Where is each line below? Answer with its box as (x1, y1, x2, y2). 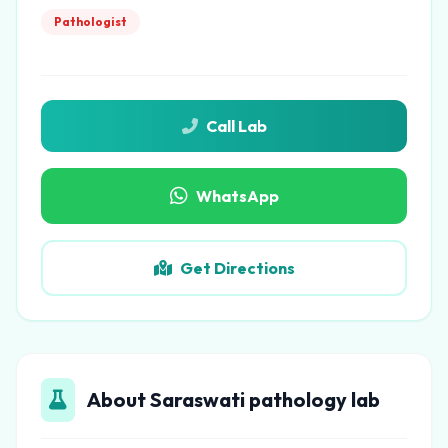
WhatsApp (195, 186, 279, 206)
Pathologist (54, 14, 127, 29)
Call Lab (205, 116, 267, 136)
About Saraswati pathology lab (87, 387, 380, 412)
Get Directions (179, 258, 295, 278)
